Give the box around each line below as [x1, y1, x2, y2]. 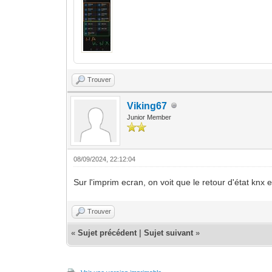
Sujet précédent [78, 228, 137, 237]
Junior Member [127, 113, 172, 121]
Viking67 [127, 100, 168, 111]
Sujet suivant [144, 228, 194, 237]
